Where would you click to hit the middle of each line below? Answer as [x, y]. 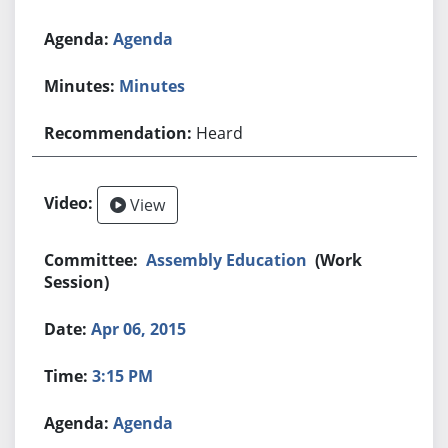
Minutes [152, 85]
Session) [77, 281]
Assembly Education [227, 259]
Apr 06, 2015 [139, 328]
